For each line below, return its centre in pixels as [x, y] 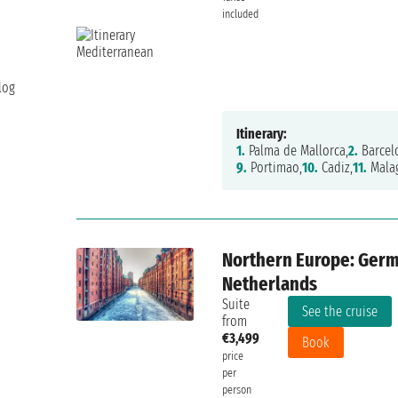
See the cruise [340, 312]
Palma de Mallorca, [297, 151]
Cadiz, [336, 168]
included [241, 15]
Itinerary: [262, 134]
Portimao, [275, 168]
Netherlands [270, 284]
